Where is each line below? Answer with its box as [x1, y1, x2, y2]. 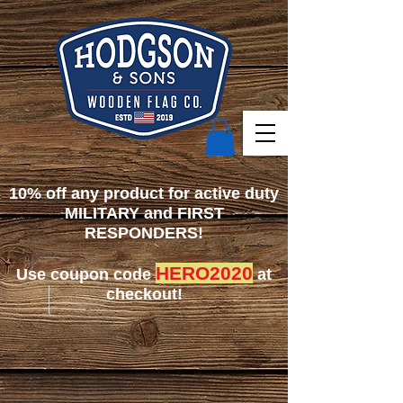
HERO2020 [156, 263, 253, 283]
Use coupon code [16, 265, 156, 283]
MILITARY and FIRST [64, 204, 224, 222]
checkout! [105, 285, 183, 303]
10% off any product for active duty [9, 184, 279, 202]
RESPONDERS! [85, 224, 203, 242]
